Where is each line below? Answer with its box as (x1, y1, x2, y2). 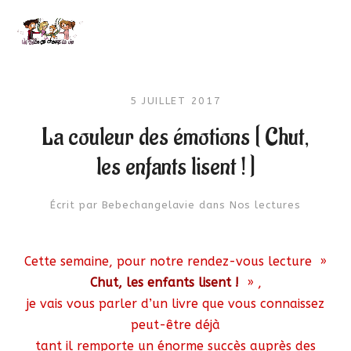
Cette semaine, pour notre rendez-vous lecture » (24, 254, 327, 269)
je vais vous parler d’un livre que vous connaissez (27, 296, 324, 311)
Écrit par (50, 199, 102, 211)
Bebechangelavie (101, 199, 196, 211)
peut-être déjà (131, 317, 220, 332)
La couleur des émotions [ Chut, (42, 122, 309, 153)
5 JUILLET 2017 (129, 95, 222, 107)
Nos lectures (229, 199, 301, 211)
